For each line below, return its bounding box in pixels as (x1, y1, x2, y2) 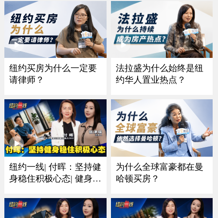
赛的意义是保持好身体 (9, 185, 97, 195)
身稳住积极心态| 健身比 (9, 173, 101, 183)
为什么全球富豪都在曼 (115, 162, 203, 172)
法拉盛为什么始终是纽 (115, 63, 203, 73)
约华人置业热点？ (115, 74, 186, 85)
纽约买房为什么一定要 (9, 63, 97, 73)
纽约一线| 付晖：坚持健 (9, 162, 101, 172)
